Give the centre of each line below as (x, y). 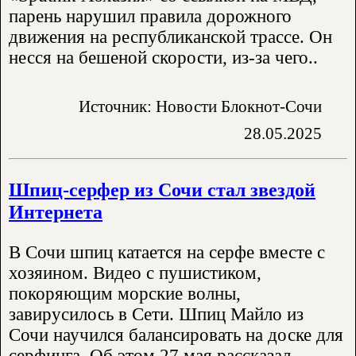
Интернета (56, 212)
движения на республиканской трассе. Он (170, 37)
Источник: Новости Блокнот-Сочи (200, 106)
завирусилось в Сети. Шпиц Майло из (156, 315)
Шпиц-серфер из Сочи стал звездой (162, 190)
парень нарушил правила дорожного (150, 17)
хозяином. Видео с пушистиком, (135, 273)
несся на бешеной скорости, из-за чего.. (163, 58)
